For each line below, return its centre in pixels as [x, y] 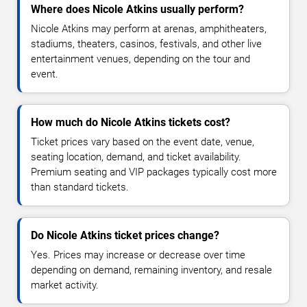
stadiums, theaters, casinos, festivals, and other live [146, 44]
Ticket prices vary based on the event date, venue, [143, 142]
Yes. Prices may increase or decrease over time [138, 255]
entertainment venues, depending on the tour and [140, 59]
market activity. [65, 285]
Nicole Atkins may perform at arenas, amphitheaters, [149, 28]
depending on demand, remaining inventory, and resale [151, 270]
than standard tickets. [80, 187]
